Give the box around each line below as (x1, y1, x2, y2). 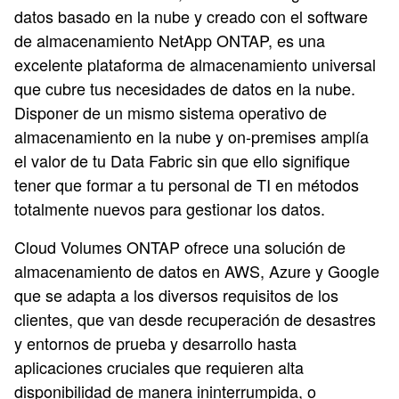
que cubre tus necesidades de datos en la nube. (14, 77, 355, 100)
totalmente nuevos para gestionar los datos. (14, 197, 325, 220)
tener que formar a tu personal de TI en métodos (14, 173, 359, 196)
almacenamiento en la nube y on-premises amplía (14, 125, 369, 148)
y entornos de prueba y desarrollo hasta (14, 331, 297, 354)
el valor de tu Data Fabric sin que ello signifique (14, 149, 350, 172)
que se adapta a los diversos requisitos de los (14, 283, 338, 306)
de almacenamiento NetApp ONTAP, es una (14, 28, 325, 52)
